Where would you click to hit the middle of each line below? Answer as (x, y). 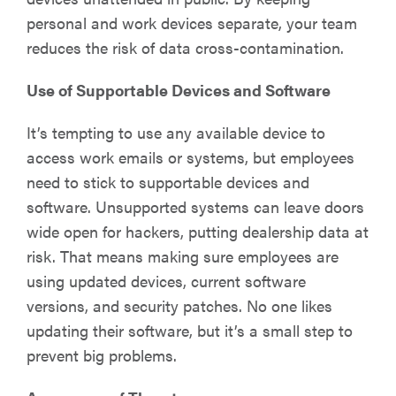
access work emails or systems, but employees (190, 157)
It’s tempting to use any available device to (176, 132)
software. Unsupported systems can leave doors (195, 206)
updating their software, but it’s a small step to (190, 330)
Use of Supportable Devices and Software (179, 90)
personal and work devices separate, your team (192, 23)
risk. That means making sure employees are (183, 256)
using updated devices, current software (166, 281)
